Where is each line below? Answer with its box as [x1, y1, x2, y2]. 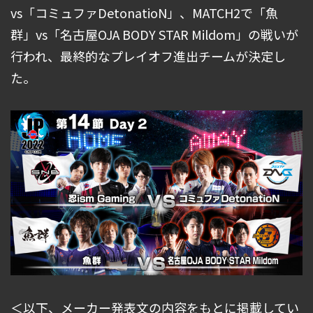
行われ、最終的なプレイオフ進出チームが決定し [10, 47, 286, 66]
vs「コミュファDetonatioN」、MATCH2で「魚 [10, 3, 278, 22]
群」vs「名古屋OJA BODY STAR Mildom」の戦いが [10, 25, 298, 44]
